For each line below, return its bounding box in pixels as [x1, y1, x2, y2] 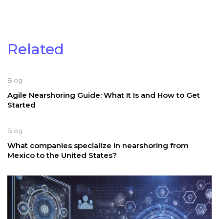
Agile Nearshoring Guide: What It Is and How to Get [7, 90, 200, 100]
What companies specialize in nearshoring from [7, 141, 189, 150]
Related [7, 40, 64, 58]
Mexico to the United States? [7, 151, 117, 160]
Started [7, 100, 36, 109]
